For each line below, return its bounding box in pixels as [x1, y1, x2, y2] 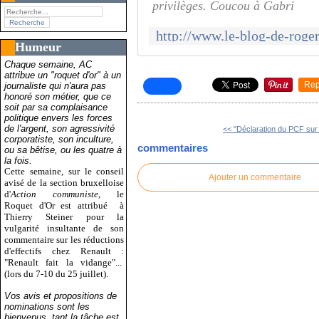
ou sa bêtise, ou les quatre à [4, 144, 122, 155]
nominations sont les [4, 300, 90, 312]
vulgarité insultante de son [4, 222, 125, 234]
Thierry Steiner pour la [4, 211, 125, 222]
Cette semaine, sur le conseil [4, 165, 125, 177]
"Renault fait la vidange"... [4, 256, 125, 268]
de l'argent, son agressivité [4, 122, 115, 134]
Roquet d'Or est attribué [4, 199, 114, 211]
